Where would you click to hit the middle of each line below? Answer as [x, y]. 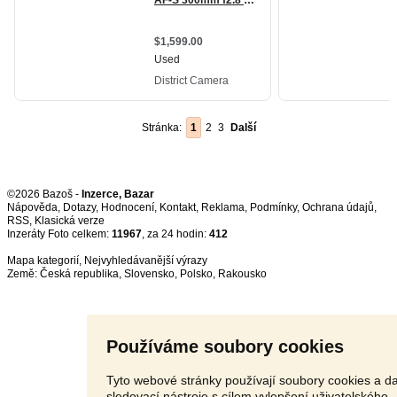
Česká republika [79, 274]
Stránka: [164, 128]
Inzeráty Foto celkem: [59, 234]
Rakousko [242, 274]
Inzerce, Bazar [118, 194]
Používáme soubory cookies [226, 346]
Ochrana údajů [338, 207]
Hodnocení [128, 207]
